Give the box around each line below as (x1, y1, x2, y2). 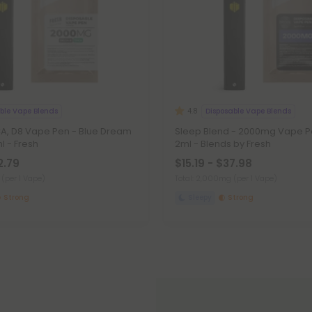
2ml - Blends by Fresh (175, 137, 271, 150)
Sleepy (188, 192, 212, 203)
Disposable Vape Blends (205, 105, 291, 116)
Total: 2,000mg (175, 173, 233, 184)
